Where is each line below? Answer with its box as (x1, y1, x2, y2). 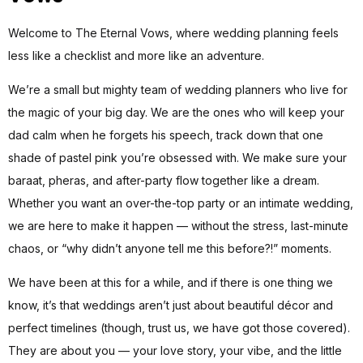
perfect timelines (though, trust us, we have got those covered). (8, 321, 350, 335)
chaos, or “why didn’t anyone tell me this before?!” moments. (8, 241, 331, 255)
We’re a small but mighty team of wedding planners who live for (8, 82, 348, 96)
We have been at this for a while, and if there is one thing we (8, 275, 333, 290)
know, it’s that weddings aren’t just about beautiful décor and (8, 298, 333, 313)
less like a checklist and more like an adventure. (8, 48, 264, 62)
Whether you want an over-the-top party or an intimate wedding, (8, 195, 353, 210)
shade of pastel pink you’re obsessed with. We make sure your (8, 150, 347, 164)
